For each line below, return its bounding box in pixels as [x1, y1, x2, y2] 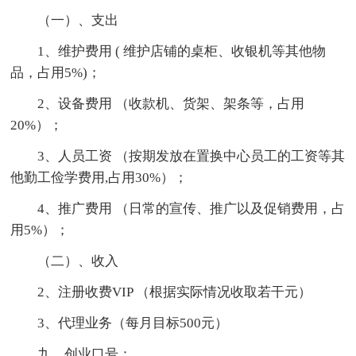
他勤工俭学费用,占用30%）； [10, 169, 188, 185]
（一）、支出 [37, 12, 119, 28]
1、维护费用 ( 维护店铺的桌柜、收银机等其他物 [37, 43, 327, 59]
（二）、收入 [37, 253, 119, 269]
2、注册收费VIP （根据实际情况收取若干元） [37, 284, 312, 300]
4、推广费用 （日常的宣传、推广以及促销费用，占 [37, 200, 346, 216]
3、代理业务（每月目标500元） [37, 315, 229, 331]
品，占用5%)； [10, 64, 102, 80]
